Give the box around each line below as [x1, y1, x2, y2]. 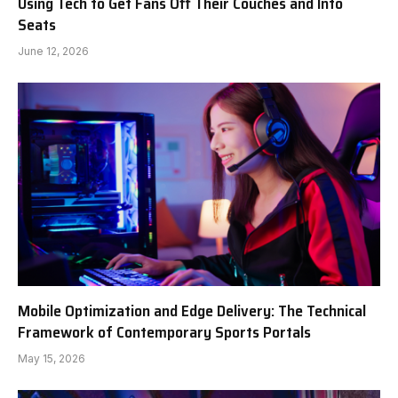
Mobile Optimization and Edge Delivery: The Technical [18, 298, 366, 324]
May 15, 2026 [18, 352, 85, 366]
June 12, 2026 [18, 44, 89, 58]
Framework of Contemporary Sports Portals [18, 320, 311, 346]
